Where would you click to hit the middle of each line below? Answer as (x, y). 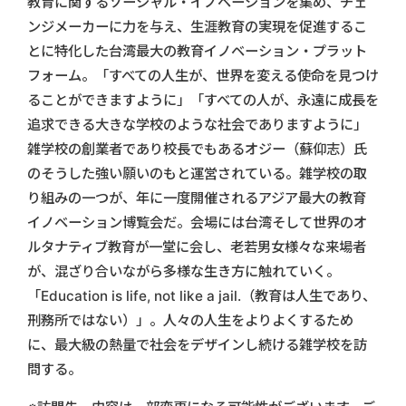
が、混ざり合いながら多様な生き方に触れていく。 (184, 271)
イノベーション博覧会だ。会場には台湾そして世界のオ (197, 222)
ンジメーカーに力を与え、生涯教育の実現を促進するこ (197, 26)
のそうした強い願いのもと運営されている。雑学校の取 (197, 173)
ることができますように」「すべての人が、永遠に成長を (203, 100)
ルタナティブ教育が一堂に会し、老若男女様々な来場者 (197, 246)
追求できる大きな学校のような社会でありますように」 (197, 124)
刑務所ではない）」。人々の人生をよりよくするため (190, 320)
